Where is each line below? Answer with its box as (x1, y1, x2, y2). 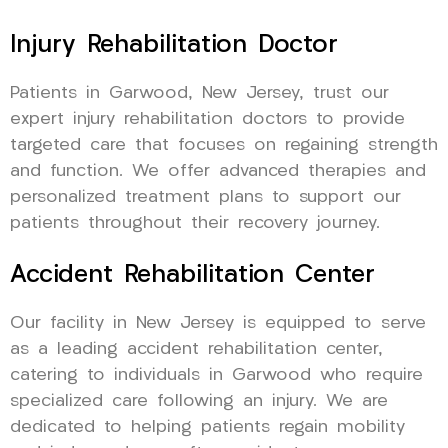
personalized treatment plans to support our (10, 188, 401, 206)
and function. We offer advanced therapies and (10, 162, 426, 180)
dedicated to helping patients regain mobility (10, 418, 405, 436)
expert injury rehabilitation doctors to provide (10, 110, 405, 128)
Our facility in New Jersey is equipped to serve (10, 314, 426, 332)
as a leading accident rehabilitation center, (10, 340, 383, 358)
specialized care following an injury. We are (10, 392, 388, 410)
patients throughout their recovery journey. (10, 214, 380, 232)
